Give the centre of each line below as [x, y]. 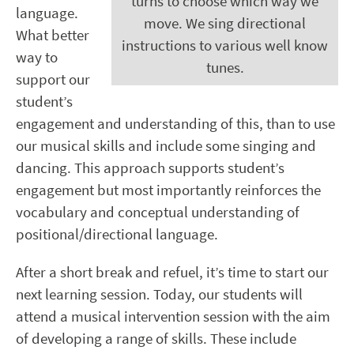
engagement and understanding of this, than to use [175, 124]
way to [37, 58]
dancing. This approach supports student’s [150, 168]
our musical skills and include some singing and [166, 146]
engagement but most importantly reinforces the [168, 190]
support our [53, 80]
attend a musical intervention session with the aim [173, 317]
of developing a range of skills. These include [156, 339]
